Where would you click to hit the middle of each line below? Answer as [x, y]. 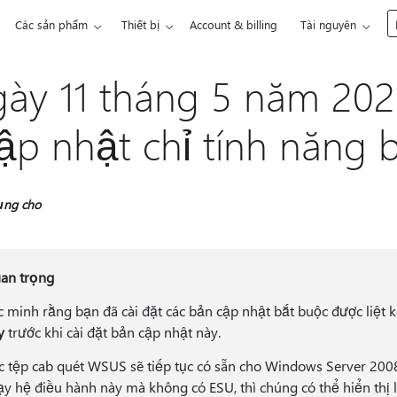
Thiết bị [141, 24]
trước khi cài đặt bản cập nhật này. [115, 332]
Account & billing [234, 24]
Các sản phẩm [52, 24]
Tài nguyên [329, 24]
